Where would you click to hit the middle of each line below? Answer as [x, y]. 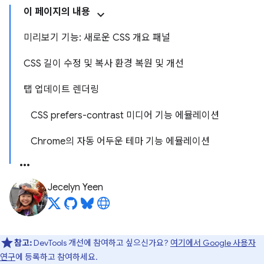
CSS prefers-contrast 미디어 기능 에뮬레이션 [125, 115]
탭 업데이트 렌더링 [61, 90]
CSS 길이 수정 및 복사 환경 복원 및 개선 [104, 64]
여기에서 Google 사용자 [213, 243]
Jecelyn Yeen [75, 187]
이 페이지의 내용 [57, 12]
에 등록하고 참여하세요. [57, 257]
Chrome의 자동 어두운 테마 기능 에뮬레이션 [120, 141]
